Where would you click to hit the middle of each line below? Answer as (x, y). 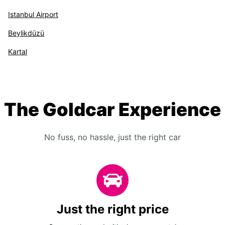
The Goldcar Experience (113, 109)
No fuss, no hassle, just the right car (113, 137)
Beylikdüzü (26, 33)
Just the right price (113, 209)
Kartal (18, 51)
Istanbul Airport (33, 14)
